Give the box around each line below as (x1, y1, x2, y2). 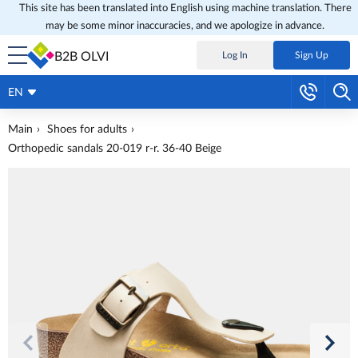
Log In (222, 50, 248, 60)
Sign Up (295, 50, 328, 60)
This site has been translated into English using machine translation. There (18, 3, 352, 14)
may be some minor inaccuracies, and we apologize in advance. (46, 21, 324, 31)
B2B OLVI (54, 50, 109, 63)
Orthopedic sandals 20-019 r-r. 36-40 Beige (8, 143, 221, 154)
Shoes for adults (47, 124, 127, 135)
